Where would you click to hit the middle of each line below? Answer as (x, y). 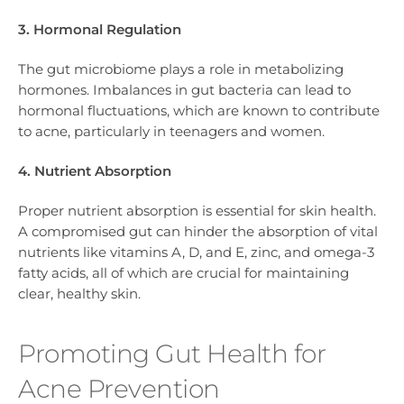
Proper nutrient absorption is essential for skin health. (197, 211)
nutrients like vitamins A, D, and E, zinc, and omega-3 (196, 252)
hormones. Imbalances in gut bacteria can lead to (184, 89)
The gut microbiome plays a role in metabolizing (181, 69)
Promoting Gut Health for (172, 354)
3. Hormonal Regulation (100, 29)
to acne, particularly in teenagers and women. (171, 131)
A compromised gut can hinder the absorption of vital (198, 232)
